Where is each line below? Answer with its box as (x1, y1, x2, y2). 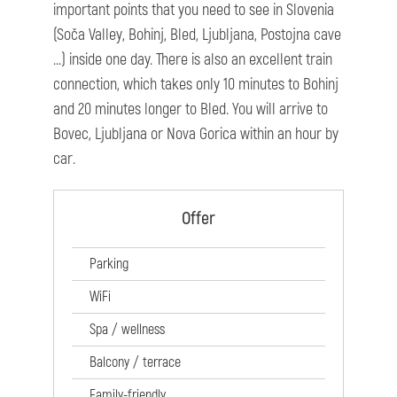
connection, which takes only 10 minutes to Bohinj (53, 74, 339, 96)
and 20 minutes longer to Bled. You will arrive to (53, 99, 328, 121)
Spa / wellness (90, 321, 165, 339)
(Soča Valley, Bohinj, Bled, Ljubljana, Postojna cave (53, 25, 341, 46)
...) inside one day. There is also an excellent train (53, 50, 332, 71)
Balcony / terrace (90, 354, 181, 372)
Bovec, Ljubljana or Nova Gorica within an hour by (53, 124, 339, 145)
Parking (90, 255, 128, 274)
